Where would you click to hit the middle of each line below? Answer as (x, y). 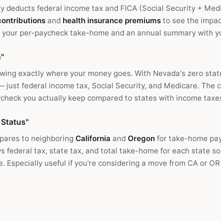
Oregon (141, 138)
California (93, 138)
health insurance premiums (112, 20)
